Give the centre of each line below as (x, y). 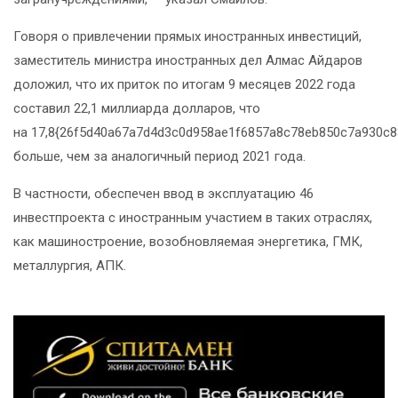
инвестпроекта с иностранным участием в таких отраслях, (193, 218)
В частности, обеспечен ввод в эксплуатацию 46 (163, 194)
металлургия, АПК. (70, 266)
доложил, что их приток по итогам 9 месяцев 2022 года (184, 85)
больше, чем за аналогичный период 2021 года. (159, 157)
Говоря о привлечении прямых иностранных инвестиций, (187, 37)
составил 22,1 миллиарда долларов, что (137, 109)
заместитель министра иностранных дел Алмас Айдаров (188, 61)
